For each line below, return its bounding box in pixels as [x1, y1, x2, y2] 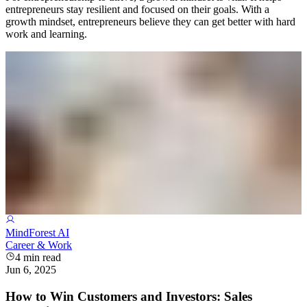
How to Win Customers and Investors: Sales [5, 288, 252, 304]
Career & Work [5, 238, 72, 251]
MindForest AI [5, 226, 69, 238]
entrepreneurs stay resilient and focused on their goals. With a [5, 3, 269, 16]
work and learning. [5, 28, 87, 40]
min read [21, 251, 61, 263]
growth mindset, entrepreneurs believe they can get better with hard [5, 16, 295, 28]
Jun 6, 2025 [5, 263, 56, 275]
